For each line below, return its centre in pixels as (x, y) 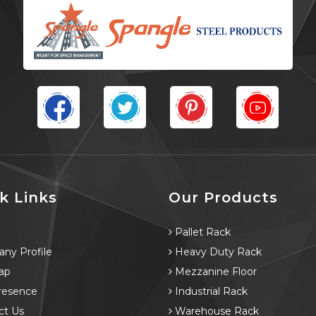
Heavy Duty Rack (217, 252)
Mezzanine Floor (214, 272)
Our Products (223, 198)
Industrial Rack (210, 292)
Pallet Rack (201, 232)
